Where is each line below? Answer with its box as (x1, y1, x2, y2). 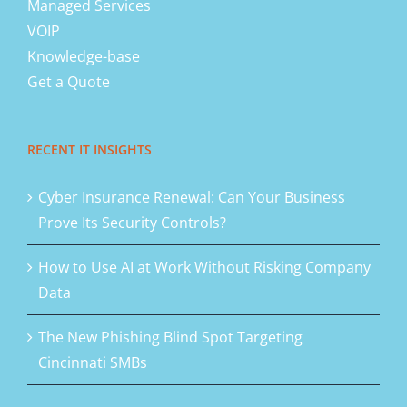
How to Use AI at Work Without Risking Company (38, 257, 371, 278)
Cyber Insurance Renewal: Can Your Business (38, 187, 345, 208)
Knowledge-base (27, 46, 140, 67)
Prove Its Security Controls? (38, 213, 226, 233)
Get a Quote (27, 72, 110, 93)
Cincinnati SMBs (38, 352, 147, 373)
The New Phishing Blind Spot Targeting (38, 327, 303, 348)
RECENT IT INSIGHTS (27, 141, 152, 159)
